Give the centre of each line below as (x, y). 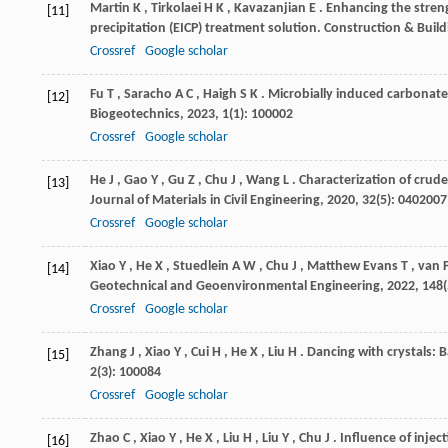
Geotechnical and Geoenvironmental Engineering (235, 286)
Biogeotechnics (135, 114)
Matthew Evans (352, 266)
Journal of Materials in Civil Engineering (205, 200)
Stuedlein (201, 266)
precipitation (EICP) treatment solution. (207, 28)
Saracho (148, 94)
